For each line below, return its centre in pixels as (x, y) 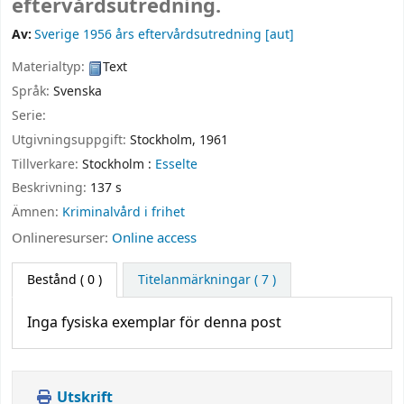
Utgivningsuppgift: (71, 140)
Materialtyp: (50, 68)
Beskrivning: (51, 188)
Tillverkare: (47, 164)
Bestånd (52, 280)
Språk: (32, 92)
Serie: (29, 115)
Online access (154, 238)
